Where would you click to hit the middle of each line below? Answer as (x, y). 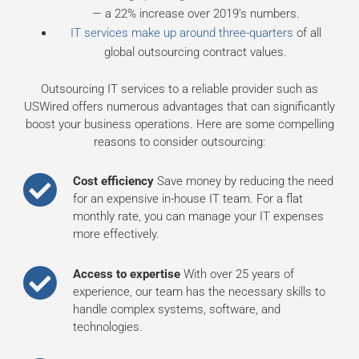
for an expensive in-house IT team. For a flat (188, 199)
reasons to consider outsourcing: (179, 141)
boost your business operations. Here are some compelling (179, 124)
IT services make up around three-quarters (182, 33)
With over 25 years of (237, 274)
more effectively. (116, 234)
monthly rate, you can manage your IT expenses (198, 217)
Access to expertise (127, 274)
